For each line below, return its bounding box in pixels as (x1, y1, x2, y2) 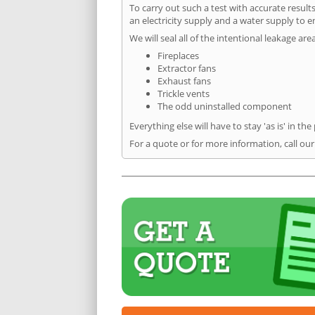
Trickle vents (157, 86, 210, 100)
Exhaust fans (157, 74, 211, 87)
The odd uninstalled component (157, 99, 292, 112)
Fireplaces (157, 49, 199, 62)
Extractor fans (157, 61, 216, 75)
